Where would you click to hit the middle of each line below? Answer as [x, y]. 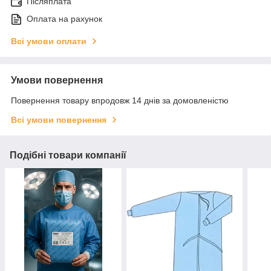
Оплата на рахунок [64, 18]
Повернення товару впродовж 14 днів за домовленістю [120, 100]
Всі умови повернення [59, 119]
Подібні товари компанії [68, 155]
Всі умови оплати [49, 41]
